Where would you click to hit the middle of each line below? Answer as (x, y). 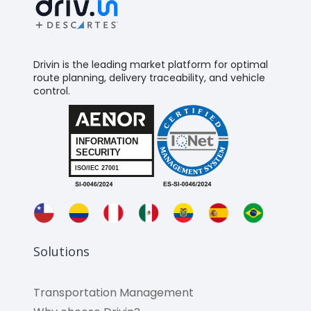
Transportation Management (114, 293)
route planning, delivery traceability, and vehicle (149, 78)
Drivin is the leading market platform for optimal (151, 65)
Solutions (61, 251)
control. (52, 91)
